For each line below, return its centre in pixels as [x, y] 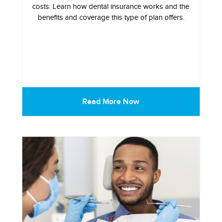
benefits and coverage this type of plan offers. [111, 18]
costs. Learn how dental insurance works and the [111, 7]
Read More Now [111, 102]
